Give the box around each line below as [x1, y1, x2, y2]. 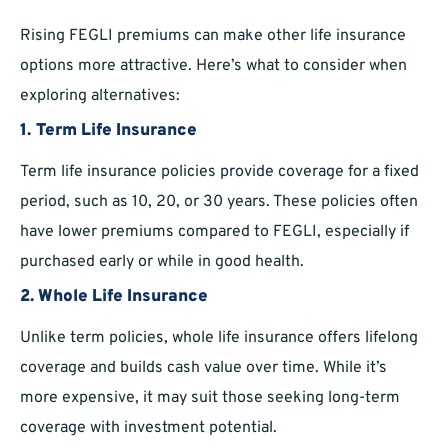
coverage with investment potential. [20, 418, 277, 439]
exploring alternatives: [20, 86, 180, 107]
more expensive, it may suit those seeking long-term [20, 388, 400, 409]
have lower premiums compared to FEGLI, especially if [20, 222, 409, 243]
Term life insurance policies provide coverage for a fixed [20, 162, 419, 183]
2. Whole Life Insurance [20, 286, 208, 309]
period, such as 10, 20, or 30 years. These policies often [20, 192, 418, 213]
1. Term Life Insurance [20, 120, 197, 143]
